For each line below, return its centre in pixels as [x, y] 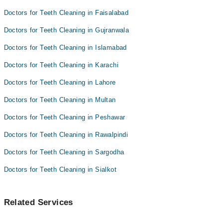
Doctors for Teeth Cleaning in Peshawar [64, 117]
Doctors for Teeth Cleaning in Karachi [61, 65]
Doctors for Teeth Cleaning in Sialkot [60, 169]
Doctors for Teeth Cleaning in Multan [60, 100]
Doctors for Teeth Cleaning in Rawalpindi [66, 135]
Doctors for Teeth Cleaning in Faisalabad [66, 13]
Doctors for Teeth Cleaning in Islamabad [65, 48]
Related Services [38, 202]
